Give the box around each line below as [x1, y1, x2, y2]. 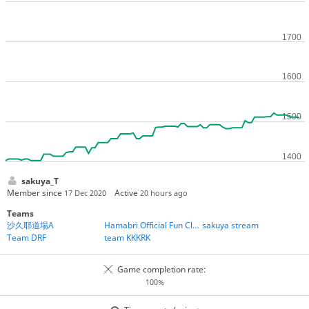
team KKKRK [104, 231, 151, 243]
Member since [6, 187, 64, 199]
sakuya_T [21, 175, 59, 188]
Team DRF [6, 231, 46, 243]
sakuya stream [201, 219, 259, 231]
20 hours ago [140, 188, 188, 199]
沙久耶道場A [6, 219, 54, 231]
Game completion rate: [117, 263, 206, 275]
